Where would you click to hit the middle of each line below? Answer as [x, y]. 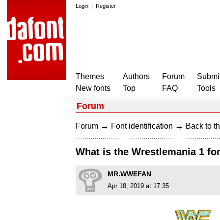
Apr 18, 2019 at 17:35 [138, 186]
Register [106, 6]
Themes [90, 76]
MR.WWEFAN [129, 174]
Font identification [142, 126]
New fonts [93, 88]
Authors [136, 76]
